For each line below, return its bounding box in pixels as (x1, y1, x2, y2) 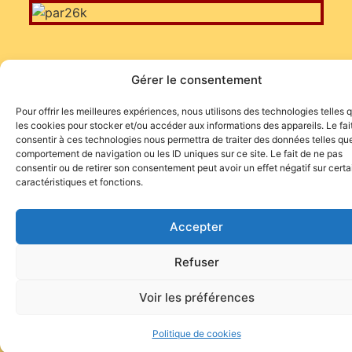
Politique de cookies (152, 328, 241, 339)
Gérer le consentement (130, 72, 262, 87)
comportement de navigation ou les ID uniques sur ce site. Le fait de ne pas (16, 148, 343, 159)
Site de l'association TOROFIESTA (77, 118, 275, 134)
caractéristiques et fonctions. (16, 176, 143, 188)
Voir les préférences (138, 289, 255, 305)
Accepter (170, 218, 223, 234)
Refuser (174, 254, 219, 269)
